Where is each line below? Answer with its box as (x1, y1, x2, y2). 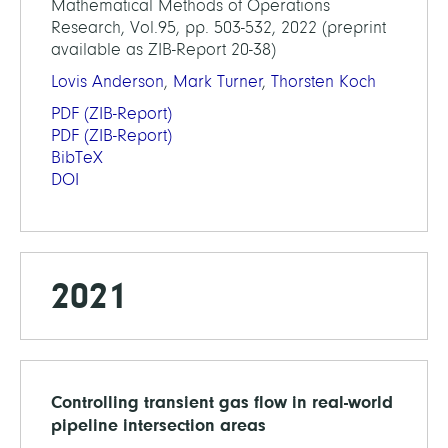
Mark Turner (173, 71, 263, 91)
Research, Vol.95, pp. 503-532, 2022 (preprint (51, 17, 386, 37)
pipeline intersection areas (51, 414, 266, 435)
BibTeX (51, 147, 103, 167)
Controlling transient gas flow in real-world (51, 391, 393, 412)
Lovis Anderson (51, 71, 164, 91)
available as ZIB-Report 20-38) (51, 39, 276, 59)
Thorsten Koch (271, 71, 376, 91)
